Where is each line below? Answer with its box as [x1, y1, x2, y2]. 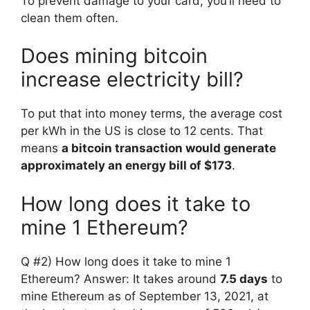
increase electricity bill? [21, 67, 244, 92]
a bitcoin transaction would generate [62, 141, 276, 156]
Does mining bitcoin [21, 44, 208, 69]
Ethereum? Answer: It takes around [21, 271, 220, 286]
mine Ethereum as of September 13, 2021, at [21, 289, 268, 303]
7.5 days [220, 271, 268, 286]
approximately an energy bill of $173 [21, 158, 232, 173]
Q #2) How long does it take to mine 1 [21, 254, 231, 268]
